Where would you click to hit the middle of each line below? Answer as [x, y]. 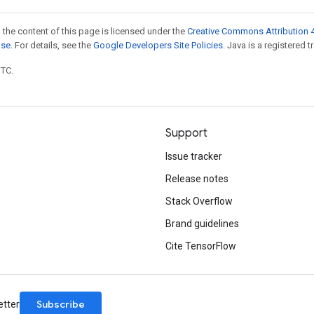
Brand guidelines [202, 224]
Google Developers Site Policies [158, 45]
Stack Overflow [199, 201]
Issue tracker [194, 156]
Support [186, 133]
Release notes [197, 179]
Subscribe [61, 304]
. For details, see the [52, 45]
